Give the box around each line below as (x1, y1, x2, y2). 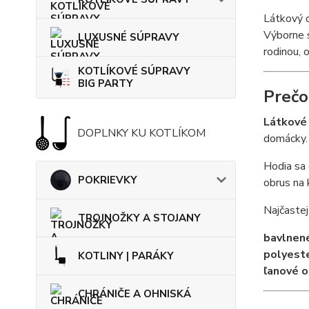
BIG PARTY (78, 77, 133, 90)
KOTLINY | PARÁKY (78, 249, 174, 263)
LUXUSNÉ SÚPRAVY (78, 30, 179, 44)
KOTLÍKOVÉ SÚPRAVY (78, 64, 190, 78)
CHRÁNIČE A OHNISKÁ (78, 287, 191, 301)
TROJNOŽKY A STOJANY (78, 211, 201, 225)
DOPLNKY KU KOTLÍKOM (77, 126, 206, 141)
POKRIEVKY (78, 173, 137, 187)
